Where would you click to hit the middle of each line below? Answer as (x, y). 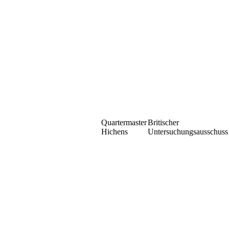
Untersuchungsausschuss (188, 132)
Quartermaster (124, 122)
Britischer (163, 122)
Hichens (114, 132)
